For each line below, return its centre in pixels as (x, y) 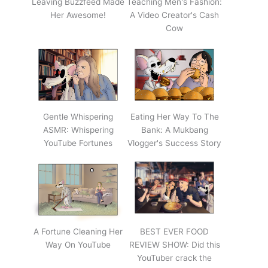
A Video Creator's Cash (174, 15)
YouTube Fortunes (78, 143)
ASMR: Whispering (78, 130)
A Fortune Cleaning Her (78, 231)
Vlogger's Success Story (174, 143)
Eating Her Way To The (174, 116)
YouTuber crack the (174, 258)
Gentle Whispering (78, 116)
